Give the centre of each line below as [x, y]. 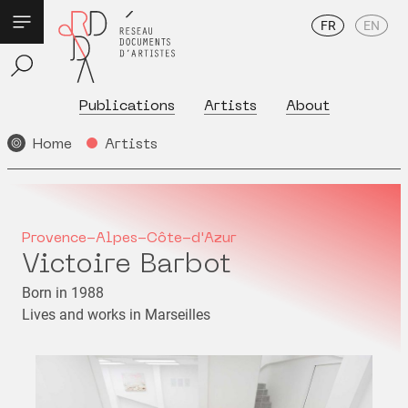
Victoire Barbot [127, 265]
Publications [127, 107]
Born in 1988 [63, 293]
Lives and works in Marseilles [116, 315]
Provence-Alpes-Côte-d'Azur [129, 239]
